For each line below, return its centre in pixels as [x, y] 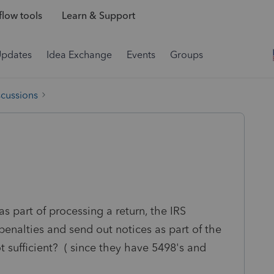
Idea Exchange [79, 55]
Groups [187, 55]
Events [141, 55]
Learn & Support [98, 16]
